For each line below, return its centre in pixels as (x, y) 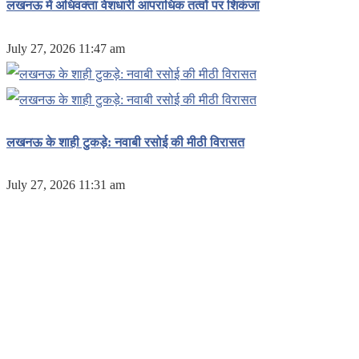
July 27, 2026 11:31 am (66, 185)
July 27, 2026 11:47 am (66, 48)
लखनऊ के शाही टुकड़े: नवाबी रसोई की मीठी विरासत (125, 142)
